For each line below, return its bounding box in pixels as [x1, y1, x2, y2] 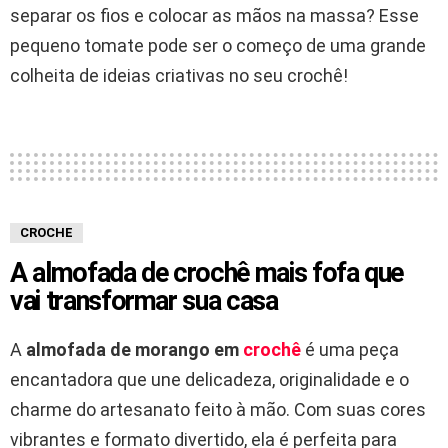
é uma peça [305, 339, 399, 361]
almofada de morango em [26, 339, 243, 361]
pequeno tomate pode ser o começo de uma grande [10, 35, 426, 57]
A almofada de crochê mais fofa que [10, 257, 404, 290]
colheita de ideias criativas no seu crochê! [10, 65, 348, 87]
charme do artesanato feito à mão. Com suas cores [10, 399, 426, 421]
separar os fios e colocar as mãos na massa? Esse [10, 5, 419, 27]
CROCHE [20, 225, 73, 241]
